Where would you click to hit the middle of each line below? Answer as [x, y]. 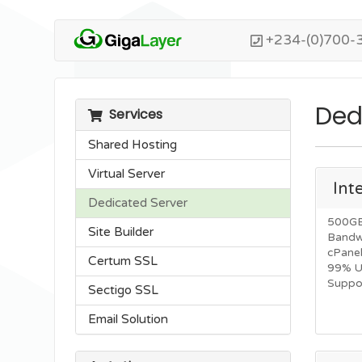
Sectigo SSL [124, 290]
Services [133, 114]
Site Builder [121, 232]
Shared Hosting [133, 144]
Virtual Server [127, 173]
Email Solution [128, 319]
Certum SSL [123, 261]
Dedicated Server [138, 202]
